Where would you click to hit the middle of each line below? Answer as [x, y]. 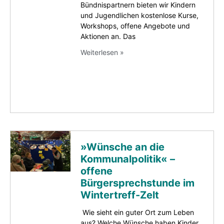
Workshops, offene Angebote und [135, 26]
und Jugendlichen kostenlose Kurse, [139, 15]
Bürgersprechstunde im [137, 183]
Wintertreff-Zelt [120, 195]
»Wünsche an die [122, 147]
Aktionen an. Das [108, 36]
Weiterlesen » [102, 52]
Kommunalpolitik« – [128, 159]
